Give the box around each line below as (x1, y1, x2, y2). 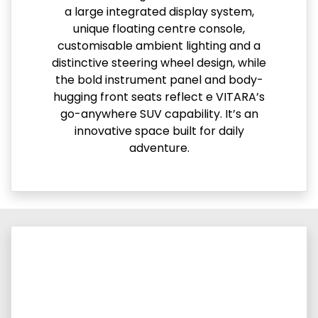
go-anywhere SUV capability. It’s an (60, 106, 258, 123)
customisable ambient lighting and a (57, 38, 261, 55)
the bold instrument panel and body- (55, 72, 263, 89)
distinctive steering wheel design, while (52, 55, 266, 72)
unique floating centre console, (73, 21, 245, 38)
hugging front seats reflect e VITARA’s (53, 89, 265, 106)
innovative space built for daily (74, 123, 244, 140)
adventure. (128, 140, 190, 157)
